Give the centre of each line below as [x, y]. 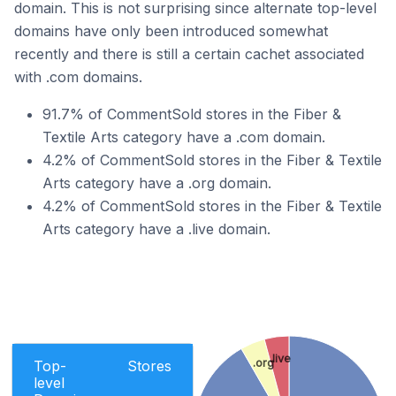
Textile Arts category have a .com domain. [184, 137]
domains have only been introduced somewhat [171, 31]
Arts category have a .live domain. [156, 229]
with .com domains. [78, 77]
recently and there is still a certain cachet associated [189, 54]
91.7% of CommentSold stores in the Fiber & [192, 114]
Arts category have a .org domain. [157, 183]
